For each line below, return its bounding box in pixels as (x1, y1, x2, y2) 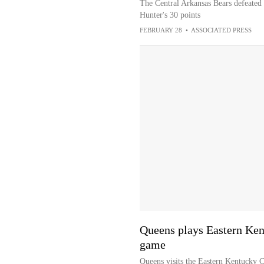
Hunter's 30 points (139, 11, 200, 19)
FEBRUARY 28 (139, 27, 182, 34)
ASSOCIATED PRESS (190, 27, 252, 34)
